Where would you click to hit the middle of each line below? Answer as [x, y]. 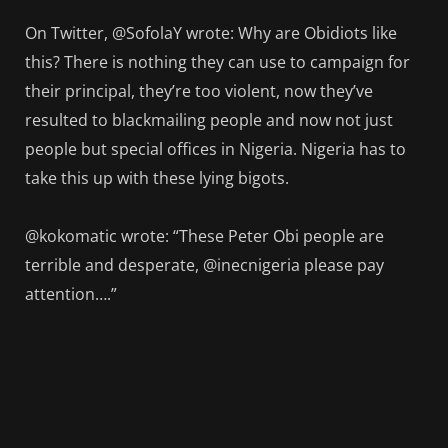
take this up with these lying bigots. [157, 178]
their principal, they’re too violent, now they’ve [199, 91]
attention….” [71, 294]
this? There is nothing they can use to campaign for [217, 62]
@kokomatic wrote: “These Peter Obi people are [204, 236]
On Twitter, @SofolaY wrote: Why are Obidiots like [211, 33]
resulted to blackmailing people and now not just [209, 120]
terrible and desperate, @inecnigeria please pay [204, 265]
